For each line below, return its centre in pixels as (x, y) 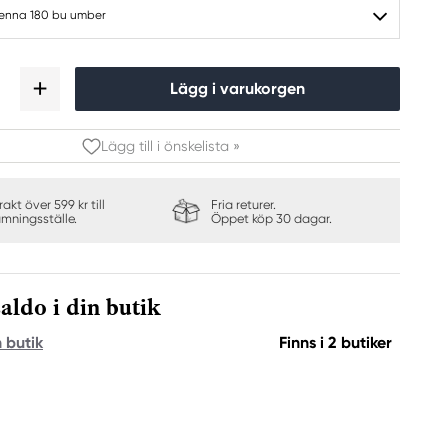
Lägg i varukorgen (237, 88)
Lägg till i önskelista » (170, 146)
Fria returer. (243, 204)
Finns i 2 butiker (335, 342)
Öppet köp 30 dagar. (271, 218)
